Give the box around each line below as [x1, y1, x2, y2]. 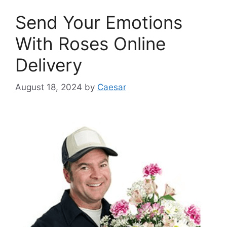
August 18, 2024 [15, 82, 82, 92]
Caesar [97, 82, 126, 92]
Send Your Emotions [15, 11, 182, 33]
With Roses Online [15, 32, 166, 54]
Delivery [15, 54, 82, 75]
